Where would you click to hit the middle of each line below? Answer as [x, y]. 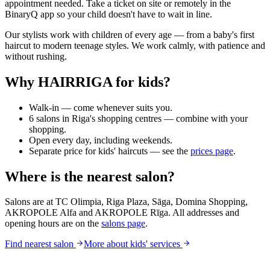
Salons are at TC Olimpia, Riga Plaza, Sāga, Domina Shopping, [126, 202]
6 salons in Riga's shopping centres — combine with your [138, 118]
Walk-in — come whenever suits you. [101, 107]
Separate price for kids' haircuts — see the [110, 151]
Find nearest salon [39, 244]
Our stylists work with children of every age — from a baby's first [130, 34]
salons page [123, 224]
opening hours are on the [53, 224]
